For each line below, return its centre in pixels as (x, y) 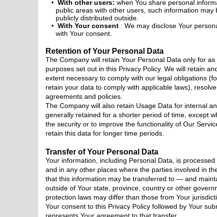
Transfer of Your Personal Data (102, 152)
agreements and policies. (84, 96)
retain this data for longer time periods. (105, 133)
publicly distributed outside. (97, 18)
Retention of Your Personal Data (104, 51)
